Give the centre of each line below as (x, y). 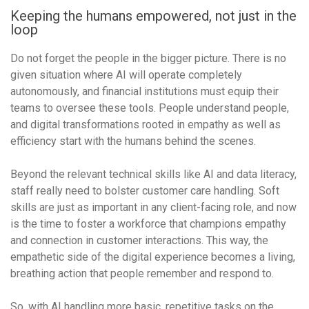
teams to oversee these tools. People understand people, (150, 108)
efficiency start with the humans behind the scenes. (134, 141)
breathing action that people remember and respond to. (143, 273)
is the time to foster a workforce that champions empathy (148, 224)
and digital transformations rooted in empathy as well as (146, 124)
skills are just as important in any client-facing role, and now (153, 207)
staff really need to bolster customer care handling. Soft (145, 191)
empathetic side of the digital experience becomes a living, (153, 257)
